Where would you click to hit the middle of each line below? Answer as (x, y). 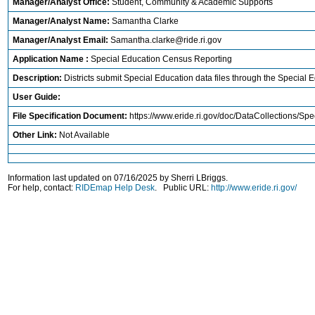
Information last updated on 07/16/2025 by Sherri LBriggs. (119, 178)
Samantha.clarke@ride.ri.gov (166, 40)
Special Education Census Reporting (161, 59)
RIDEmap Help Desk (115, 188)
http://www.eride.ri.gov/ (254, 188)
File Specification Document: (71, 116)
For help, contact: (41, 188)
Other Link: (36, 135)
